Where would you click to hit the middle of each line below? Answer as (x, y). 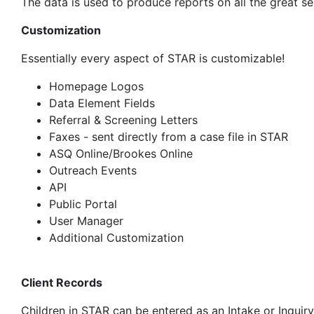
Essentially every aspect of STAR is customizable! (153, 58)
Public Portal (83, 204)
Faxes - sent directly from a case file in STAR (169, 137)
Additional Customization (116, 238)
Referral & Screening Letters (123, 120)
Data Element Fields (102, 103)
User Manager (86, 221)
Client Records (62, 282)
